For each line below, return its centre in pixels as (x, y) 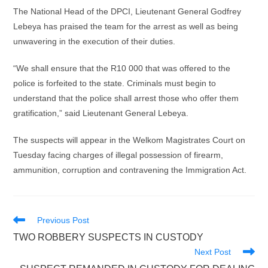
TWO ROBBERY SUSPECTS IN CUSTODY (109, 237)
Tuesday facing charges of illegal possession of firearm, (118, 155)
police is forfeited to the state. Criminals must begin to (115, 83)
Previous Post (63, 220)
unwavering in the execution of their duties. (95, 41)
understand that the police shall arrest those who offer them (126, 98)
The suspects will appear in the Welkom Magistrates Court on (130, 140)
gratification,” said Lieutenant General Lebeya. (101, 113)
